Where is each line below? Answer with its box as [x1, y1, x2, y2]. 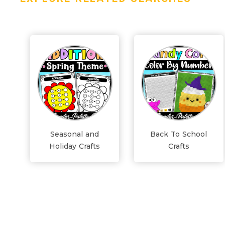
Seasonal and [50, 130, 99, 139]
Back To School [150, 130, 207, 139]
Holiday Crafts [49, 142, 100, 151]
